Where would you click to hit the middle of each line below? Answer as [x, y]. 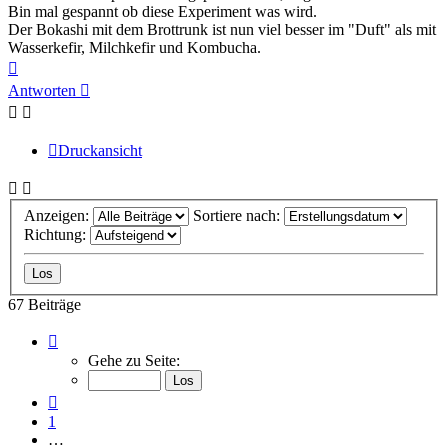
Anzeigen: [58, 215]
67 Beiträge [44, 304]
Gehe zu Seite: [134, 360]
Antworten [42, 91]
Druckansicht [100, 151]
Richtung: [57, 234]
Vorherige [88, 398]
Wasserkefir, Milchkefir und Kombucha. [134, 48]
